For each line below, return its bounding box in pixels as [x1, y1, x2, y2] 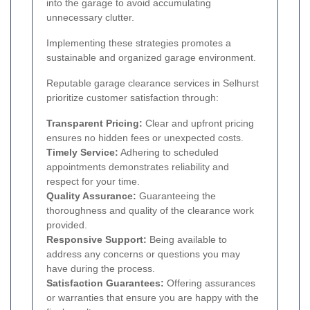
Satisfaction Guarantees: [46, 277, 164, 289]
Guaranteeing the [136, 190, 216, 202]
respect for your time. [46, 176, 140, 188]
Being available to [147, 234, 227, 246]
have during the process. [46, 263, 155, 275]
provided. [46, 219, 87, 231]
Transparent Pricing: [46, 118, 143, 129]
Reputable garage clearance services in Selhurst [46, 77, 259, 89]
